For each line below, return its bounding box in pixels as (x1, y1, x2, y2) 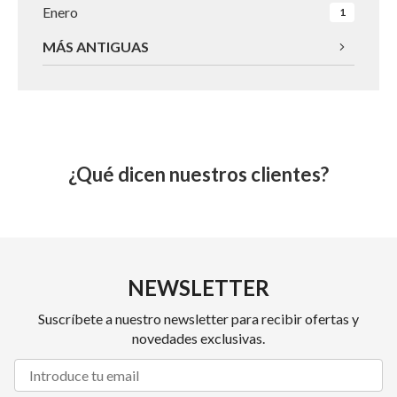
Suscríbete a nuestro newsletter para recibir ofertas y (38, 310, 359, 328)
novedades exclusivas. (132, 330, 265, 347)
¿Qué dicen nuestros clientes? (68, 162, 329, 187)
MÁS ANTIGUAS (43, 38, 149, 56)
